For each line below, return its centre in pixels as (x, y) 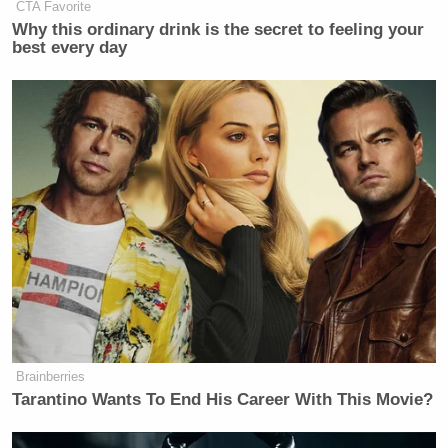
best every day (70, 47)
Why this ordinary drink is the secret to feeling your (218, 29)
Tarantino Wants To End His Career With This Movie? (223, 399)
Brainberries (51, 376)
